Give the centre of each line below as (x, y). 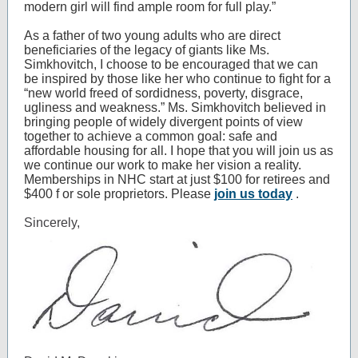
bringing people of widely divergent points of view (163, 122)
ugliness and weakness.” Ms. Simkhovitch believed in (175, 107)
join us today (253, 194)
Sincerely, (52, 223)
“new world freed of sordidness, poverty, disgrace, (163, 93)
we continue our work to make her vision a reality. (163, 165)
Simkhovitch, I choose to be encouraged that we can (171, 64)
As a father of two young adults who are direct (152, 36)
